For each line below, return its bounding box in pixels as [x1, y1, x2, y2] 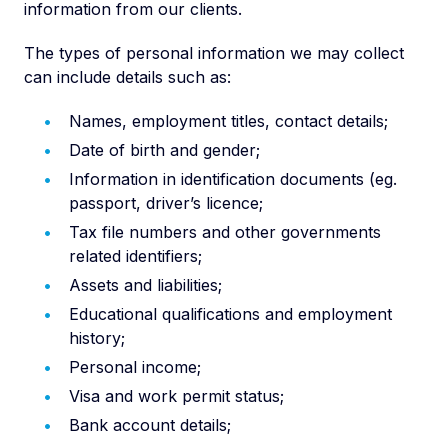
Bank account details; [69, 415, 231, 435]
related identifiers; [69, 246, 202, 266]
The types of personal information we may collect [24, 43, 404, 63]
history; [69, 328, 125, 348]
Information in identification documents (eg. [69, 169, 397, 189]
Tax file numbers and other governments [69, 222, 381, 242]
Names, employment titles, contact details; [69, 111, 388, 131]
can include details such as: [24, 67, 231, 87]
